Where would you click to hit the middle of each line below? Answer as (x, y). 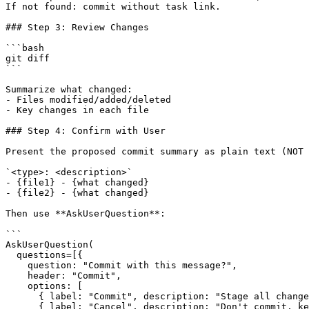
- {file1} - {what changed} (77, 183)
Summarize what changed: (69, 90)
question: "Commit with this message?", (121, 266)
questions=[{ (44, 255)
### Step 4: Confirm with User (86, 131)
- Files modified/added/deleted (88, 100)
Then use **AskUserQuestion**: (86, 214)
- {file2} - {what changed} (77, 193)
